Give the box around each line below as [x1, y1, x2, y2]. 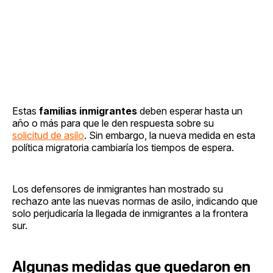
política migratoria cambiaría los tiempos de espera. [12, 141, 234, 154]
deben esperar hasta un [137, 104, 243, 117]
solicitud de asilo [12, 129, 84, 141]
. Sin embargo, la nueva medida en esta [84, 129, 255, 141]
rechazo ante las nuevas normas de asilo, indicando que [12, 194, 258, 207]
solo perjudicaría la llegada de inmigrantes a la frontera [12, 207, 248, 219]
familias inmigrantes [39, 104, 137, 117]
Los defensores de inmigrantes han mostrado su [12, 182, 223, 195]
